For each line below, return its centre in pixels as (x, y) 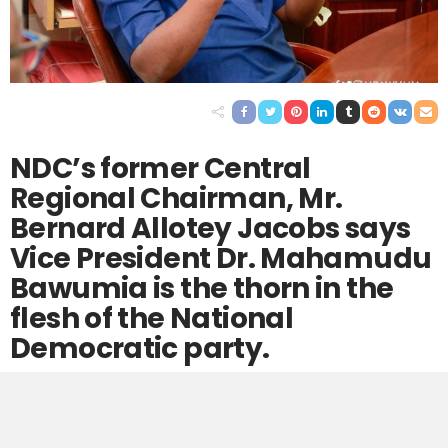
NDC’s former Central (160, 168)
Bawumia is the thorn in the (202, 288)
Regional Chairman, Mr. (176, 198)
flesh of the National (152, 318)
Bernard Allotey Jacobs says (210, 228)
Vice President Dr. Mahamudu (221, 258)
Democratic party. (140, 348)
